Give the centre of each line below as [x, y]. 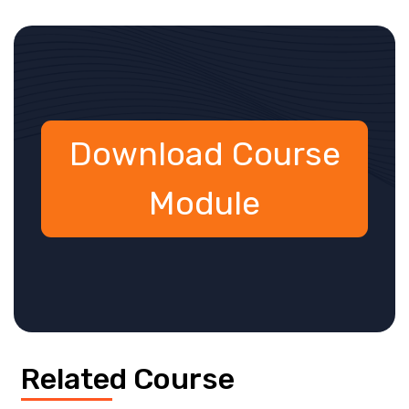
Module [204, 204]
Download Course [204, 154]
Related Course [128, 379]
